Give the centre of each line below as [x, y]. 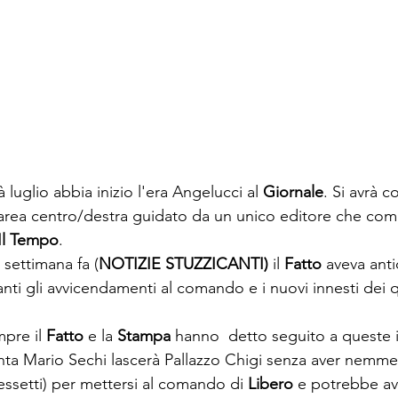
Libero [273, 384]
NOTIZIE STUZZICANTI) [186, 264]
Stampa [144, 336]
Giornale [293, 192]
